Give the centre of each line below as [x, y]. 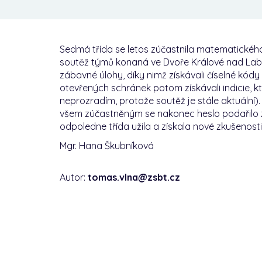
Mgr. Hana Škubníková [107, 146]
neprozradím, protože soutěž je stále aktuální [157, 101]
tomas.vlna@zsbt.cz [134, 177]
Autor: [74, 177]
